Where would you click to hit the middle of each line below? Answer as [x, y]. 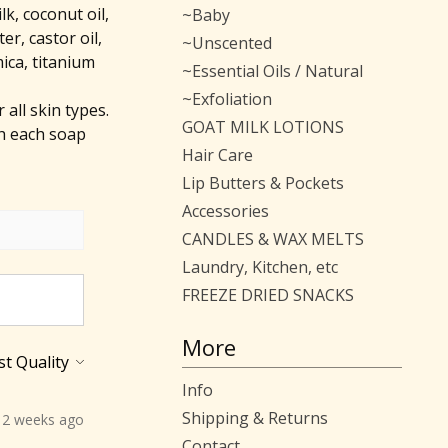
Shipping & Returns [255, 418]
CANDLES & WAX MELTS [273, 239]
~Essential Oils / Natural [272, 71]
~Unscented [227, 43]
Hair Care [217, 155]
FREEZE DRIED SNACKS [268, 295]
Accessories [225, 211]
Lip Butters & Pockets [263, 183]
